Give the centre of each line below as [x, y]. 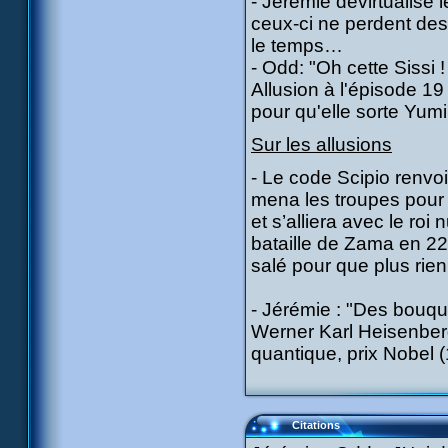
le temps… [297, 45]
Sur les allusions [321, 144]
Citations [316, 425]
